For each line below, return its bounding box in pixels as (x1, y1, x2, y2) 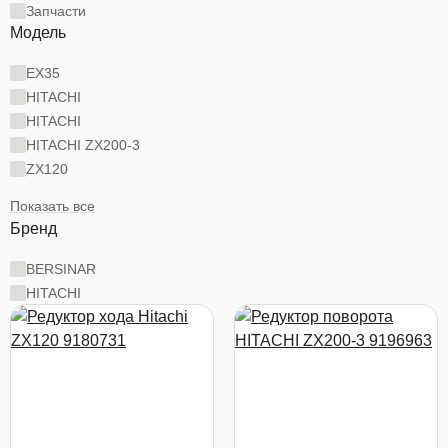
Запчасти (26, 3, 86, 19)
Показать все (10, 198, 95, 214)
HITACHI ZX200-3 (26, 137, 140, 153)
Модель (10, 24, 66, 41)
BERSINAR (26, 261, 96, 277)
